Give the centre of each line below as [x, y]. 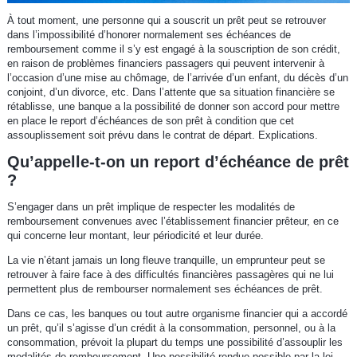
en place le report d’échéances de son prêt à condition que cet [150, 120]
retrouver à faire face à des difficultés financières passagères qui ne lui [170, 274]
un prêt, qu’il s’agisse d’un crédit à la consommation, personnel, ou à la [171, 328]
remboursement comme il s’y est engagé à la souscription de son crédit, [173, 49]
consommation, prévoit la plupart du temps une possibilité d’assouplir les [175, 342]
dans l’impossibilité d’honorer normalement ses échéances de [149, 34]
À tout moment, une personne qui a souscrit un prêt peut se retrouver [166, 20]
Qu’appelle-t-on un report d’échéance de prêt [178, 161]
